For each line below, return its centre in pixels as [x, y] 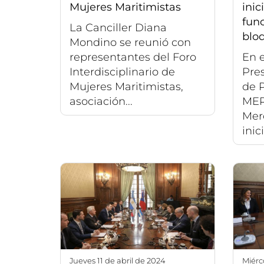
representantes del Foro [133, 57]
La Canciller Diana [118, 27]
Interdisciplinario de [122, 72]
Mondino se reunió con [130, 42]
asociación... [101, 101]
